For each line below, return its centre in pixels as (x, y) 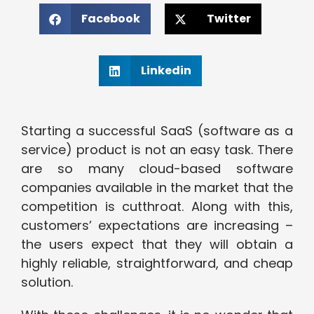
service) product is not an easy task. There (157, 150)
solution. (47, 282)
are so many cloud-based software (157, 169)
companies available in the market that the (157, 188)
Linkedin (166, 71)
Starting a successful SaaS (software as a (157, 131)
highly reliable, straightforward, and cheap (157, 264)
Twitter (228, 19)
